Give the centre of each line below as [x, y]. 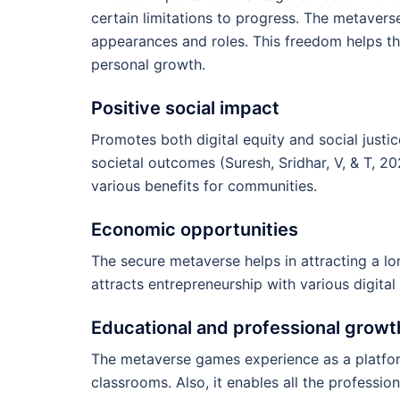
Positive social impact [185, 108]
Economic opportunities [195, 229]
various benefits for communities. [204, 185]
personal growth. [148, 64]
